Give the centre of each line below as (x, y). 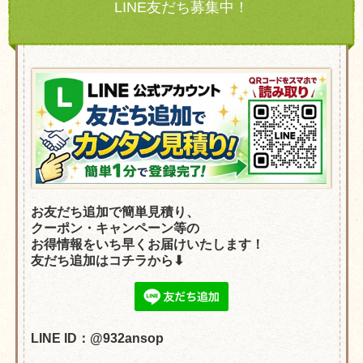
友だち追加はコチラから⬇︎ (107, 260)
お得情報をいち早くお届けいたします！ (147, 244)
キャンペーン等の (147, 228)
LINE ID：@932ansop (97, 339)
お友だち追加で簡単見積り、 (115, 211)
